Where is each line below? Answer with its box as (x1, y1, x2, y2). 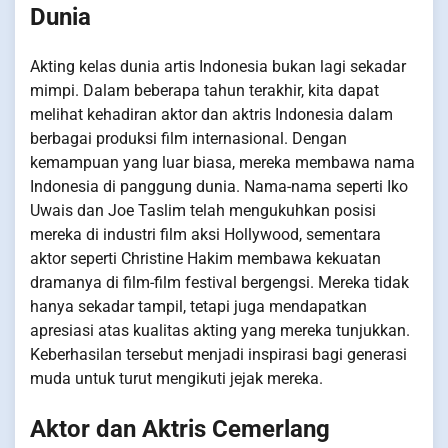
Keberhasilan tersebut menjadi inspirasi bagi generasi (30, 345, 407, 365)
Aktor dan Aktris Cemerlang (30, 415, 330, 444)
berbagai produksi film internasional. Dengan (30, 129, 347, 149)
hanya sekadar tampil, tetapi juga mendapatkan (30, 297, 367, 317)
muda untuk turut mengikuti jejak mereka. (30, 369, 323, 389)
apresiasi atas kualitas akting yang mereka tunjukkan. (30, 321, 410, 341)
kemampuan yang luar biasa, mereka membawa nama (30, 153, 415, 173)
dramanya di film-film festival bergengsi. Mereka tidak (30, 273, 409, 293)
